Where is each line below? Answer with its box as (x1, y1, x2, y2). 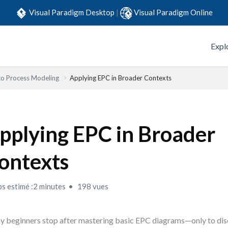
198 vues (76, 182, 109, 191)
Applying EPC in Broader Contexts (70, 74, 172, 82)
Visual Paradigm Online (134, 7, 213, 17)
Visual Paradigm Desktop (29, 7, 116, 17)
